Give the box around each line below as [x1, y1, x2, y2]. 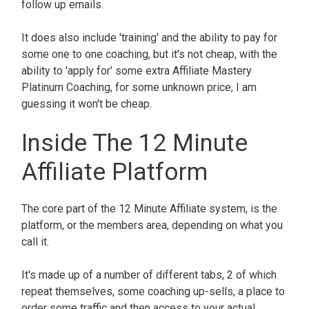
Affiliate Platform [21, 158, 214, 187]
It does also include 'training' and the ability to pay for [21, 31, 277, 45]
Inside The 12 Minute [21, 129, 248, 158]
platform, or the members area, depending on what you [21, 219, 283, 232]
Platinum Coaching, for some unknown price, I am [21, 81, 257, 94]
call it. [21, 235, 52, 249]
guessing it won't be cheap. [21, 97, 154, 111]
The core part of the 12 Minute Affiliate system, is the [21, 202, 277, 216]
